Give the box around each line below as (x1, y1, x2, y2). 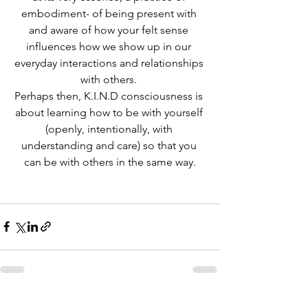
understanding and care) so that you (21, 138, 199, 152)
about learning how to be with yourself (14, 105, 206, 119)
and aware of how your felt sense (29, 23, 191, 36)
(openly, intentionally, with (45, 122, 175, 135)
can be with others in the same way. (24, 155, 196, 168)
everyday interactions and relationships (14, 56, 206, 69)
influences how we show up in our (26, 39, 194, 53)
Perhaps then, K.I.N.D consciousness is (14, 89, 206, 102)
